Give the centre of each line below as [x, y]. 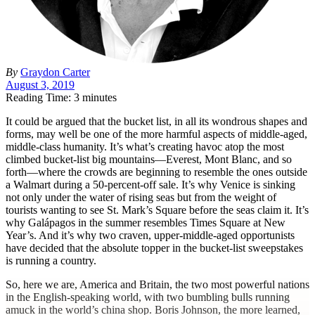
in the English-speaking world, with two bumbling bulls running [148, 297]
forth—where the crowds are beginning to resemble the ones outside [156, 172]
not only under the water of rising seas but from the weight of [141, 197]
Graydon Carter [55, 72]
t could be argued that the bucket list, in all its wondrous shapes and [158, 121]
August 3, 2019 [40, 84]
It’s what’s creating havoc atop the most [195, 146]
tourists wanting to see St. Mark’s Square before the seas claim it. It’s [157, 210]
